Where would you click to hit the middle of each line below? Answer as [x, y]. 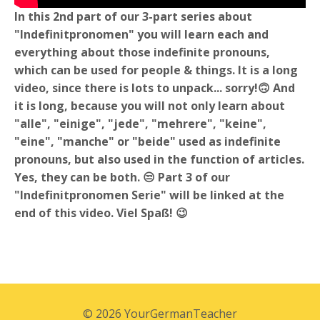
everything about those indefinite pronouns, [142, 52]
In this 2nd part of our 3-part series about [133, 17]
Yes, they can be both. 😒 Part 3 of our [122, 177]
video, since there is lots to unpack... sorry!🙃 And [155, 88]
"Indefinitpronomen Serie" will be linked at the [149, 195]
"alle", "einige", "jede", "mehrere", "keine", [140, 124]
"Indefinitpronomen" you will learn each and [141, 35]
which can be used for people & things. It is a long [156, 70]
